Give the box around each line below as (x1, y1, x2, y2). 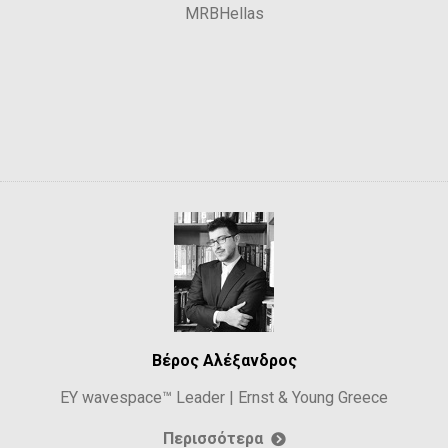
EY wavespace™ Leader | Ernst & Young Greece (60, 387, 388, 407)
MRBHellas (184, 3, 264, 23)
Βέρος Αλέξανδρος (151, 350, 297, 370)
